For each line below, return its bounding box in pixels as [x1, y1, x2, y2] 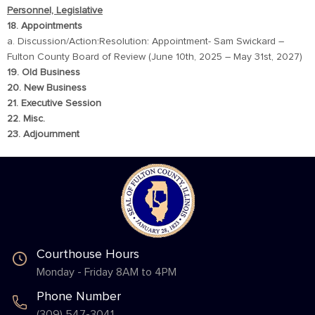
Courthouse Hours [37, 248, 139, 261]
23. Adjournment [7, 129, 79, 139]
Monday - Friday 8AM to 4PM [37, 266, 176, 278]
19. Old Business [7, 67, 80, 77]
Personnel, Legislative [7, 6, 103, 15]
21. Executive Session [7, 98, 101, 108]
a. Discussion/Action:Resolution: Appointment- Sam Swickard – [7, 37, 284, 46]
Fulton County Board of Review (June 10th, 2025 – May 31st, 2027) [7, 52, 302, 62]
